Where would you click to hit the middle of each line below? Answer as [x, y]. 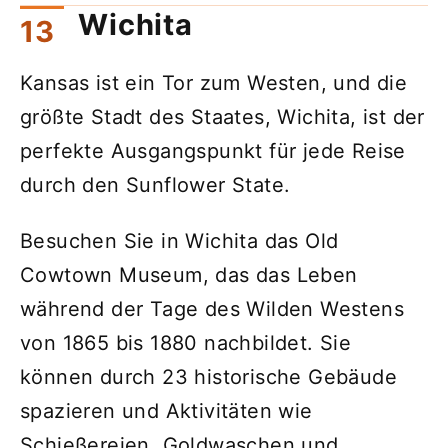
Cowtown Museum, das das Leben [189, 274]
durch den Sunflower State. [155, 184]
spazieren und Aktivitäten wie [166, 410]
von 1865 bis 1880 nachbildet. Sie [186, 342]
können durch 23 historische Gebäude [208, 376]
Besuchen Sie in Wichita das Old [179, 240]
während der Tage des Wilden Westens [212, 308]
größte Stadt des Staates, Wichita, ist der [222, 116]
